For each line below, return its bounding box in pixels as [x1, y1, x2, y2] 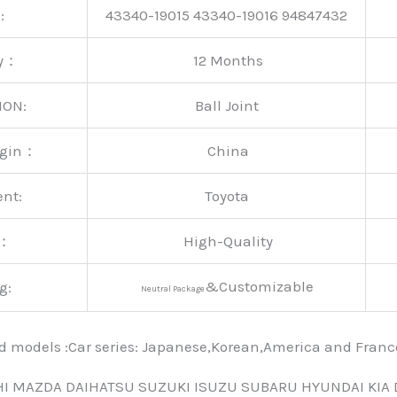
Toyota [204, 186, 249, 205]
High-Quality [180, 231, 274, 250]
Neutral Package [139, 283, 206, 294]
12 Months [190, 51, 264, 69]
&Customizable [205, 276, 315, 295]
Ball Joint [194, 96, 259, 114]
